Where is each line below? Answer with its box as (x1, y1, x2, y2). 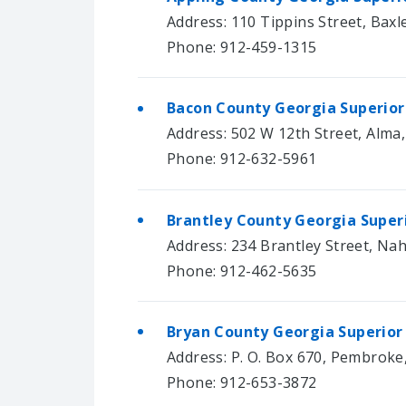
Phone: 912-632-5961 (167, 149, 317, 169)
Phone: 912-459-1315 (167, 36, 317, 57)
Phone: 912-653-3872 (167, 372, 317, 393)
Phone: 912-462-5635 (167, 260, 317, 281)
